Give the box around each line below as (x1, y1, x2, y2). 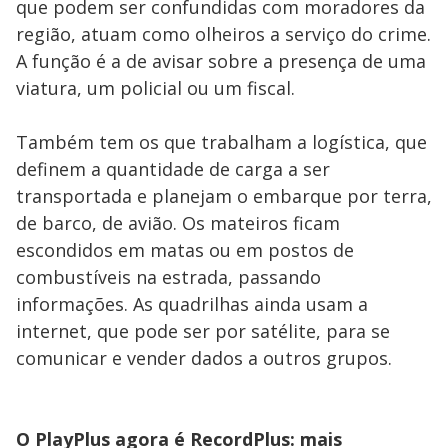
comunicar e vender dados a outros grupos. (16, 346, 397, 370)
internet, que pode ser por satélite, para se (16, 319, 390, 343)
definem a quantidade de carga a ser (16, 157, 330, 181)
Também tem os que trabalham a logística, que (16, 130, 427, 154)
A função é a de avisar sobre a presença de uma (16, 49, 426, 73)
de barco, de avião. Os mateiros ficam (16, 211, 340, 235)
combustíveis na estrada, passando (16, 265, 321, 289)
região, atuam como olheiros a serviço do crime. (16, 22, 431, 46)
